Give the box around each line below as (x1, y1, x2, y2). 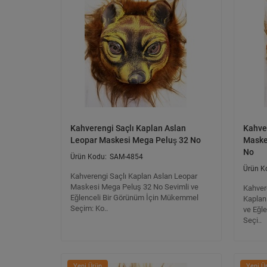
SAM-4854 (110, 153, 143, 161)
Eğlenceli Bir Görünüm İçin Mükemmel (70, 193, 198, 202)
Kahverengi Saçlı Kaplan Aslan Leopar (70, 172, 197, 181)
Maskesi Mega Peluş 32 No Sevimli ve (70, 182, 198, 191)
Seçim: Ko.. (70, 204, 108, 213)
